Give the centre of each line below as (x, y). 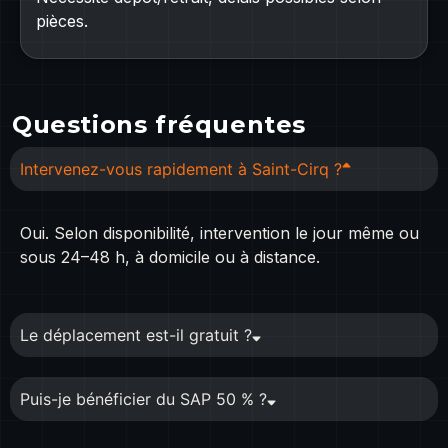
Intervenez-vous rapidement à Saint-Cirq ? (181, 168)
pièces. (62, 21)
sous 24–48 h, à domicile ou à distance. (170, 256)
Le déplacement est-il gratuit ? (136, 335)
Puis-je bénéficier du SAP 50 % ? (143, 399)
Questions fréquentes (159, 124)
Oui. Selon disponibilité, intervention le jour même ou (219, 232)
